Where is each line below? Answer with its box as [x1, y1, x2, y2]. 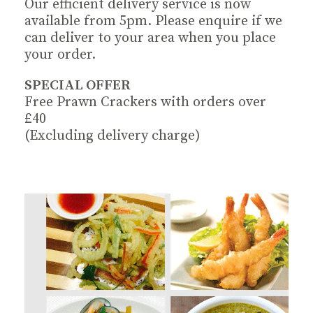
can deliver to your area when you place [24, 29, 276, 47]
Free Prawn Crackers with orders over [24, 94, 266, 111]
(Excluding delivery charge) [24, 127, 201, 145]
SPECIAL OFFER [24, 77, 131, 94]
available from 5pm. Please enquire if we [24, 13, 282, 30]
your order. [24, 46, 96, 64]
